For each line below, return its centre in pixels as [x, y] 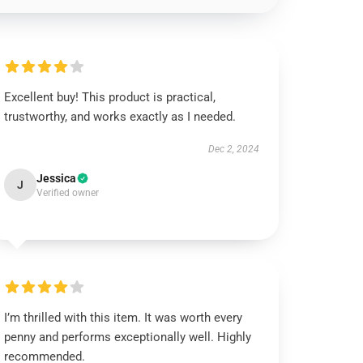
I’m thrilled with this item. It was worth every [124, 318]
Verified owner [68, 193]
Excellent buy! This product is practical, [110, 97]
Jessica [57, 178]
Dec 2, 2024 [233, 149]
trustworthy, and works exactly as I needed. [120, 117]
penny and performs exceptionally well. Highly [128, 337]
